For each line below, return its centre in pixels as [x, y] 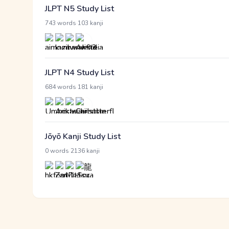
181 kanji [90, 87]
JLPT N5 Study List [79, 9]
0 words [57, 151]
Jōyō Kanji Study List [83, 136]
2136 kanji [85, 151]
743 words [61, 23]
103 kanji [90, 23]
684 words [61, 87]
